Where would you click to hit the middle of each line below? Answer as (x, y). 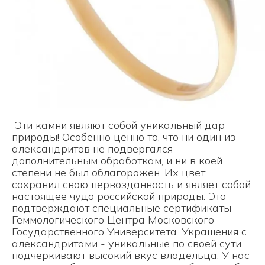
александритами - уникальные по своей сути (127, 243)
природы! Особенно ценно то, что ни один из (124, 137)
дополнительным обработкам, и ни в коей (117, 161)
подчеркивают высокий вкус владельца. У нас (131, 255)
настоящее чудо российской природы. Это (119, 196)
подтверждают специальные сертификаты (122, 208)
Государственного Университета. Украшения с (129, 232)
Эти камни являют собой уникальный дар (118, 125)
